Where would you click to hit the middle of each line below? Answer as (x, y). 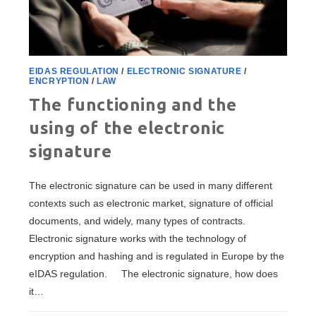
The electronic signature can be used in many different (151, 185)
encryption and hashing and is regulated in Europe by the (157, 256)
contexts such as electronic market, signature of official (151, 203)
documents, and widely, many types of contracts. (138, 220)
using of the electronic (127, 128)
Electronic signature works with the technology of (138, 238)
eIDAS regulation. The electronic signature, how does (154, 273)
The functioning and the (133, 104)
